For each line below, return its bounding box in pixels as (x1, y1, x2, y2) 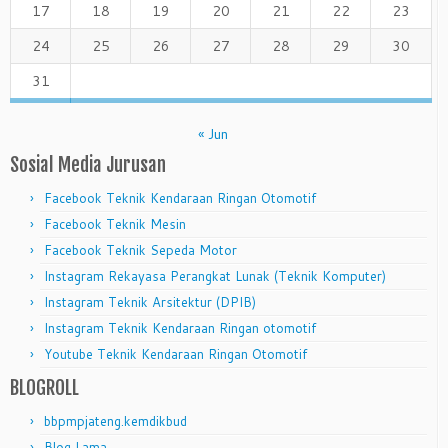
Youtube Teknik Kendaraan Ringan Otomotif (44, 344, 307, 363)
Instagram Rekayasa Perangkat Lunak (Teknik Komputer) (44, 266, 386, 285)
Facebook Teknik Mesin (44, 214, 186, 233)
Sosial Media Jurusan (10, 152, 166, 177)
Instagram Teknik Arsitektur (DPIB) (44, 292, 256, 311)
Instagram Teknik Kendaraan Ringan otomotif (44, 318, 316, 337)
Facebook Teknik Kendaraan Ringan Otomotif (44, 188, 316, 207)
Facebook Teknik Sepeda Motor (44, 240, 237, 259)
